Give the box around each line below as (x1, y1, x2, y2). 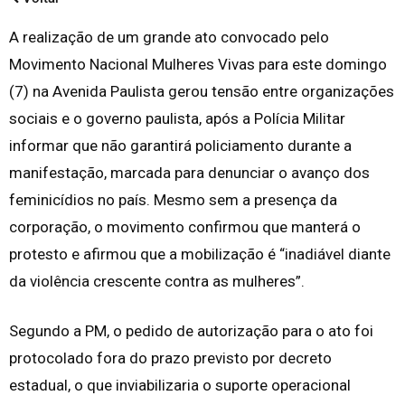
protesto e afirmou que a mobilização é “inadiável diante (9, 245, 391, 264)
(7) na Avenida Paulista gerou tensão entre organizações (9, 82, 394, 101)
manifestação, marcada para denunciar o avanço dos (9, 164, 370, 183)
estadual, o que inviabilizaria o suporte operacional (9, 376, 351, 395)
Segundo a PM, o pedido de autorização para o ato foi (9, 322, 373, 341)
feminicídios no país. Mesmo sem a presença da (9, 191, 337, 210)
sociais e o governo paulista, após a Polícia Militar (9, 109, 345, 128)
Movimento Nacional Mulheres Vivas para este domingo (9, 55, 387, 74)
